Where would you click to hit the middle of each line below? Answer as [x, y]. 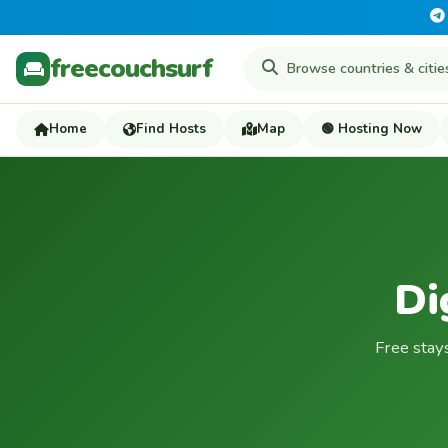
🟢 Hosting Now [371, 128]
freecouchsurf [131, 68]
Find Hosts [171, 128]
